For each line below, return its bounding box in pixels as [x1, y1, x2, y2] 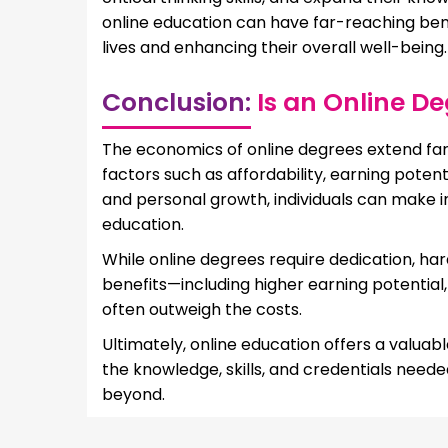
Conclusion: [102, 84, 251, 120]
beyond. [102, 382, 165, 406]
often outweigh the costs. [102, 297, 302, 321]
